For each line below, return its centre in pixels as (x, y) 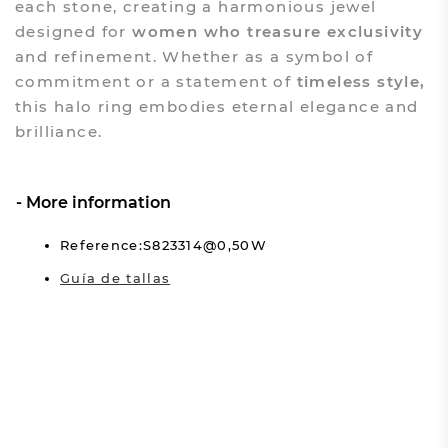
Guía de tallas (115, 277)
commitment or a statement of (155, 81)
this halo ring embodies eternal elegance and (216, 106)
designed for (70, 31)
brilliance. (58, 131)
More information (98, 202)
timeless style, (361, 81)
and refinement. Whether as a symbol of (194, 56)
